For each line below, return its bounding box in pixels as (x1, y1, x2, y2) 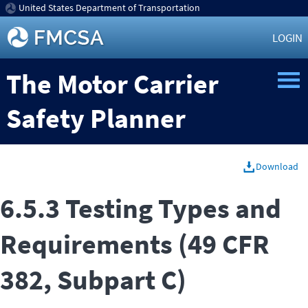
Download (256, 159, 298, 173)
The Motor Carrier (5, 67, 219, 102)
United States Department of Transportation (18, 1, 200, 14)
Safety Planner (5, 101, 186, 136)
